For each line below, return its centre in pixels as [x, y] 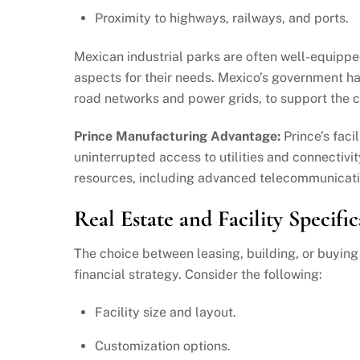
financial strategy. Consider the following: [198, 274]
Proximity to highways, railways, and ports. [221, 18]
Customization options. [162, 346]
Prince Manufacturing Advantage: [177, 137]
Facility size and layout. [165, 312]
